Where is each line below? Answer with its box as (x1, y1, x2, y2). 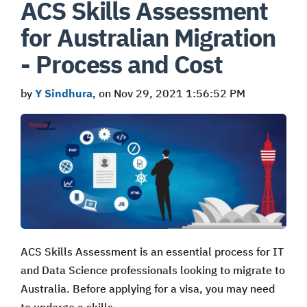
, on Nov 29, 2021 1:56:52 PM (93, 86, 245, 100)
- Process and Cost (21, 47, 223, 80)
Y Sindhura (35, 86, 93, 100)
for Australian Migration (21, 21, 276, 53)
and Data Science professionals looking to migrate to (21, 262, 285, 277)
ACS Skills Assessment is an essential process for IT (21, 244, 284, 258)
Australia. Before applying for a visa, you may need (21, 281, 275, 295)
